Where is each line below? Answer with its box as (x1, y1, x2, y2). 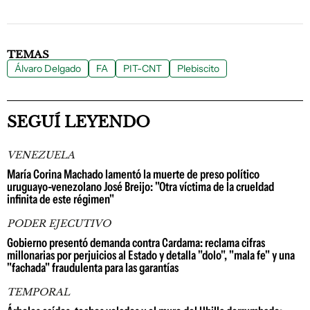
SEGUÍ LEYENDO (7, 113, 150, 132)
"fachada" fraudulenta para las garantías (7, 260, 179, 276)
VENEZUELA (7, 149, 75, 162)
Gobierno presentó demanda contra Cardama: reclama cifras (7, 235, 265, 251)
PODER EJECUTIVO (7, 217, 111, 230)
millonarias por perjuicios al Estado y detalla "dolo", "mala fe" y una (7, 248, 295, 264)
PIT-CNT (123, 62, 162, 75)
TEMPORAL (7, 286, 70, 299)
